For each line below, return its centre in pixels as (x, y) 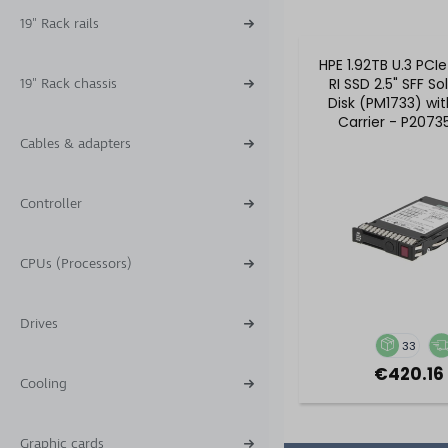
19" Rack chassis (68, 83)
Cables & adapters (75, 143)
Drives (39, 323)
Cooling (43, 383)
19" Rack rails (59, 23)
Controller (51, 203)
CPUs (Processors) (76, 263)
